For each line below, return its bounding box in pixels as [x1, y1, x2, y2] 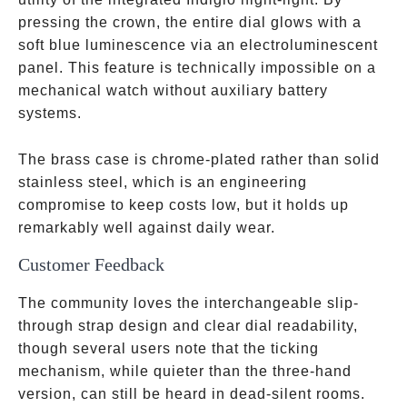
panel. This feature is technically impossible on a [18, 60, 376, 75]
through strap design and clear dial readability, [18, 318, 358, 333]
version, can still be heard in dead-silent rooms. [18, 386, 365, 402]
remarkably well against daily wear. [18, 220, 275, 235]
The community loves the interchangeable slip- [18, 295, 359, 311]
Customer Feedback [18, 254, 164, 274]
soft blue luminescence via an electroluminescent [18, 37, 378, 53]
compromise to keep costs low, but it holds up [18, 197, 349, 213]
